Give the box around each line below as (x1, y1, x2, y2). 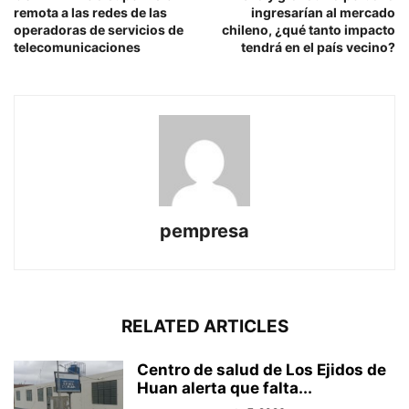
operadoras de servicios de (14, 21, 184, 37)
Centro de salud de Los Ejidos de (137, 360, 386, 379)
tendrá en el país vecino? (241, 38, 395, 55)
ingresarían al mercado (251, 4, 395, 20)
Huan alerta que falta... (137, 378, 312, 397)
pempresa (160, 219, 249, 242)
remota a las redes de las (14, 4, 167, 20)
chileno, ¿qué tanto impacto (222, 21, 395, 37)
